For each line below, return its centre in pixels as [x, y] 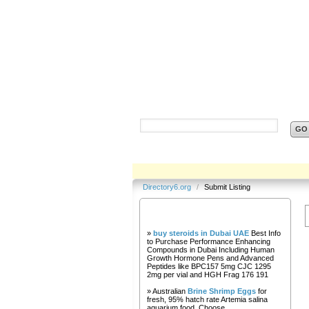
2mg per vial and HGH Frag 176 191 [208, 275]
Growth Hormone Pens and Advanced [210, 258]
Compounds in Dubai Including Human [211, 250]
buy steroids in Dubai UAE [201, 233]
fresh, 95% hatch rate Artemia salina [207, 299]
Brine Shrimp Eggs [222, 291]
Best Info [265, 233]
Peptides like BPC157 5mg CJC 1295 [209, 266]
